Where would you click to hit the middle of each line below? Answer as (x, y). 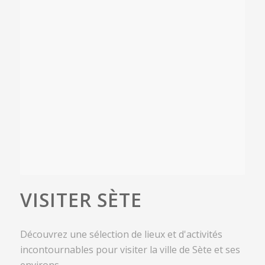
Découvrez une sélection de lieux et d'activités (121, 234)
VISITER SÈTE (81, 199)
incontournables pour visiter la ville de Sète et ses (130, 249)
